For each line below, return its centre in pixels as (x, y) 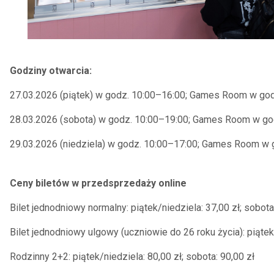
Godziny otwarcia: (51, 71)
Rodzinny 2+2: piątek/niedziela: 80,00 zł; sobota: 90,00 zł (132, 257)
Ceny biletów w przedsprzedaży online (98, 183)
